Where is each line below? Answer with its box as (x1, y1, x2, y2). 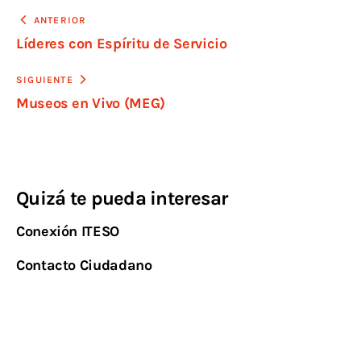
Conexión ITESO (16, 222, 119, 240)
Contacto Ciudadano (16, 255, 152, 274)
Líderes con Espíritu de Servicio (16, 34, 227, 52)
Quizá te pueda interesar (16, 187, 228, 210)
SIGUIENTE (16, 73, 73, 85)
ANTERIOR (33, 14, 87, 26)
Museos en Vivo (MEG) (16, 93, 165, 112)
